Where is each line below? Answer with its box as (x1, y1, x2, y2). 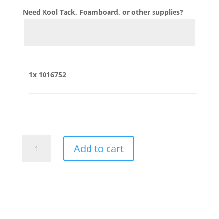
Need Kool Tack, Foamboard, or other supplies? (22, 7, 183, 17)
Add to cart (73, 141, 124, 155)
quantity (21, 147, 49, 156)
